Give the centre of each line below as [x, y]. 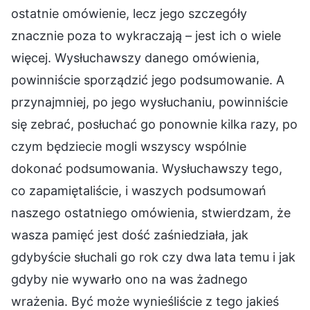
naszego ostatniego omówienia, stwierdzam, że [151, 213]
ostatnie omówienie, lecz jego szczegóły [129, 14]
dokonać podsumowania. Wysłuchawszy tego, [147, 169]
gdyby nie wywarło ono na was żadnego [129, 280]
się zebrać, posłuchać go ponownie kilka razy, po [154, 125]
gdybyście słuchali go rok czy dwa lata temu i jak [153, 257]
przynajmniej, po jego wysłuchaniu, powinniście [149, 102]
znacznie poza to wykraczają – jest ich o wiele [146, 36]
